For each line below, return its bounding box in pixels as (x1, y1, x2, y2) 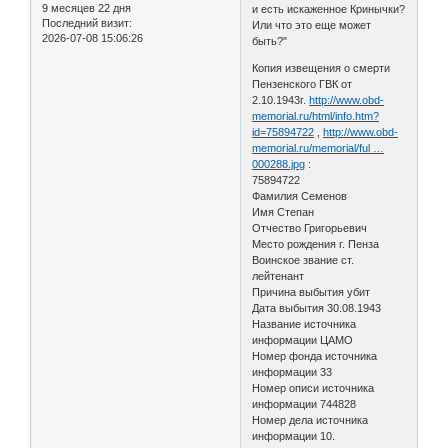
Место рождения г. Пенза (252, 238, 383, 251)
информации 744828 (252, 398, 360, 411)
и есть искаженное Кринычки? (252, 3, 406, 16)
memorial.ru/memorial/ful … (252, 142, 385, 155)
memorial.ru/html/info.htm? (252, 110, 380, 123)
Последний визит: (42, 17, 132, 30)
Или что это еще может (252, 19, 372, 32)
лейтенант (252, 270, 308, 283)
